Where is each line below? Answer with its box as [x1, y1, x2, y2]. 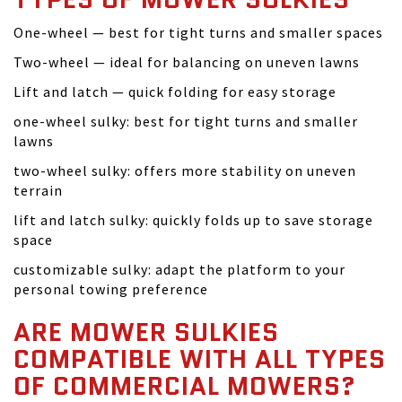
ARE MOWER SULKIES [13, 314, 279, 350]
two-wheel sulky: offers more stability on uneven [13, 162, 356, 179]
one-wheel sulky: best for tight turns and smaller [13, 112, 358, 130]
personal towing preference [13, 280, 208, 298]
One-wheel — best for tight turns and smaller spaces [13, 23, 383, 41]
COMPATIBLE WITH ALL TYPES [13, 341, 386, 377]
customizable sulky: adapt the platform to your [13, 260, 345, 278]
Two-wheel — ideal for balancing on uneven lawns [13, 53, 360, 71]
